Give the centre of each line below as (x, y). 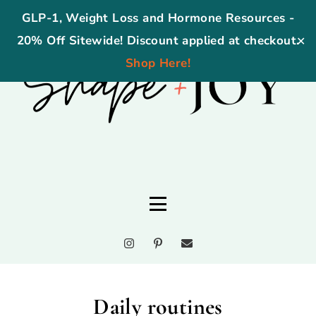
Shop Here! (158, 63)
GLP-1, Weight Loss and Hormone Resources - (158, 18)
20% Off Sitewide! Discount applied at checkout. (158, 41)
